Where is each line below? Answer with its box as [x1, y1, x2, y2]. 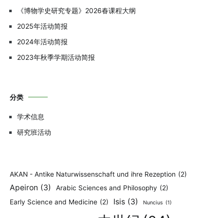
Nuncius [143, 200, 163, 206]
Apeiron [10, 183, 38, 193]
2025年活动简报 [17, 22, 68, 31]
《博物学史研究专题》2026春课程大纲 [17, 6, 136, 15]
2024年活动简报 [17, 37, 68, 46]
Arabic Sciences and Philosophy [56, 184, 157, 192]
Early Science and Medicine [10, 198, 97, 206]
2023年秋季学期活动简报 [17, 53, 95, 62]
